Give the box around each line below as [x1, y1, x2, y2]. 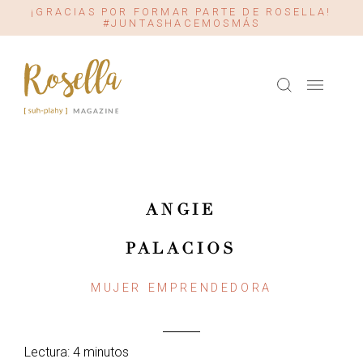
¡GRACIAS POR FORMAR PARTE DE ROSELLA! [31, 6, 332, 18]
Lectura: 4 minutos [24, 344, 129, 360]
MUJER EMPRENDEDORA [91, 281, 272, 295]
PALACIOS [125, 239, 238, 258]
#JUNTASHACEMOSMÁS [102, 17, 261, 29]
